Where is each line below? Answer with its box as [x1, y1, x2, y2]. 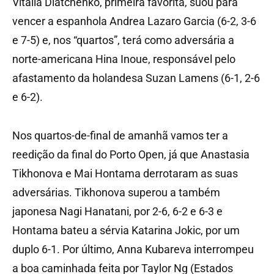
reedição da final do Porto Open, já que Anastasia [12, 147, 250, 161]
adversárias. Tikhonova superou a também [12, 185, 220, 199]
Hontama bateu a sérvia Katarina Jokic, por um [12, 223, 240, 237]
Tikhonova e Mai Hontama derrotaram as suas [12, 166, 238, 180]
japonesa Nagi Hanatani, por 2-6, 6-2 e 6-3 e [12, 204, 223, 218]
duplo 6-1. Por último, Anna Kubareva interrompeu [12, 242, 254, 256]
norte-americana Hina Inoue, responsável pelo [12, 52, 235, 65]
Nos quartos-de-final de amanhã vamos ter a [12, 128, 228, 142]
